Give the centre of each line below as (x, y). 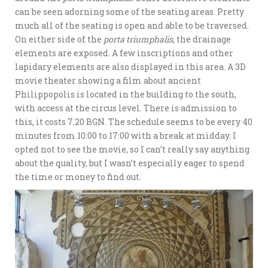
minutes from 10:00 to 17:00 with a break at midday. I (126, 135)
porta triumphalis (138, 39)
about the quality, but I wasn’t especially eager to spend (130, 163)
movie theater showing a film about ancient (108, 80)
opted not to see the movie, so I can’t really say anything (132, 149)
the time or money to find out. (78, 176)
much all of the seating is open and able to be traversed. (132, 25)
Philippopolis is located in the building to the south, (126, 94)
